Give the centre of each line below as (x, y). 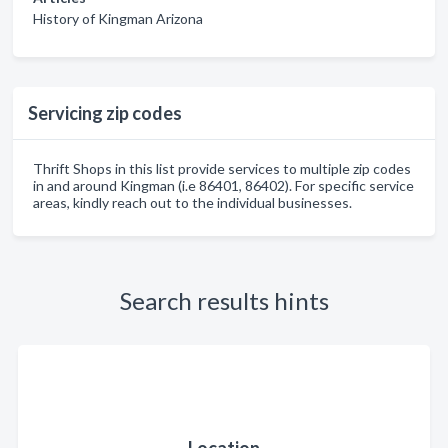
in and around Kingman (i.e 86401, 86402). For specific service (223, 185)
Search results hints (224, 300)
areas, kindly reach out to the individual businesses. (192, 202)
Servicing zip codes (105, 113)
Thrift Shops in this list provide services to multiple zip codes (222, 168)
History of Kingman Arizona (118, 18)
